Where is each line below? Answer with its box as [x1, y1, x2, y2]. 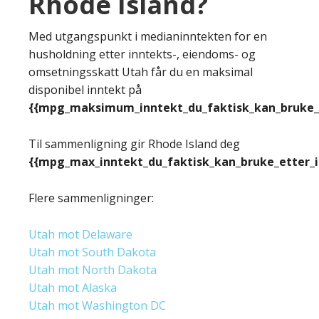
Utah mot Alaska [28, 279, 117, 296]
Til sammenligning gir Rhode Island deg [28, 135, 240, 152]
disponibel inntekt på [28, 81, 142, 98]
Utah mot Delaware [28, 226, 132, 242]
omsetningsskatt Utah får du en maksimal [28, 63, 253, 80]
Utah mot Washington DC [28, 297, 166, 313]
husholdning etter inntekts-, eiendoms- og [28, 46, 256, 62]
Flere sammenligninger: [28, 189, 154, 206]
